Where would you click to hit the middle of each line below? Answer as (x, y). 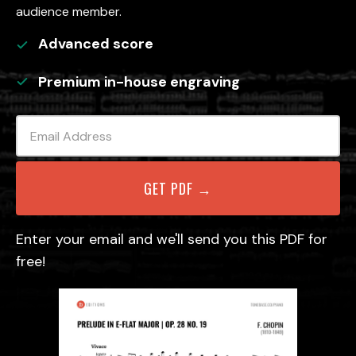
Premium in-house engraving (139, 82)
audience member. (69, 12)
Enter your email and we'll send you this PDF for (172, 239)
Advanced (74, 44)
